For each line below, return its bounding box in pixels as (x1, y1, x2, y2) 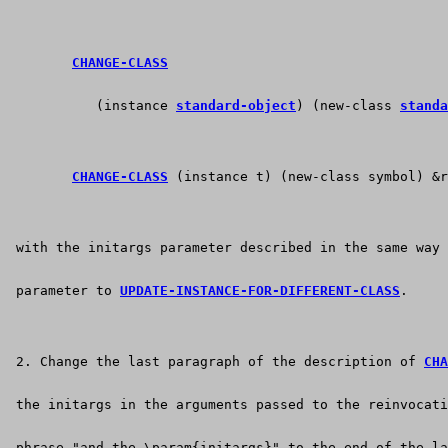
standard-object (176, 98, 296, 114)
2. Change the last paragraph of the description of (8, 354, 424, 370)
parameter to (8, 283, 120, 299)
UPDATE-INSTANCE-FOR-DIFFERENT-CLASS (120, 283, 400, 299)
